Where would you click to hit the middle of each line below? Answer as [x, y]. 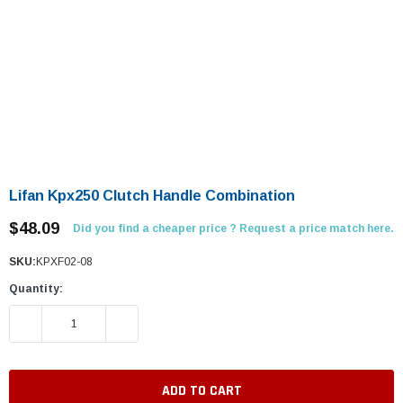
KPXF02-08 [64, 262]
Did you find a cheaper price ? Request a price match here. [233, 228]
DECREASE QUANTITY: [74, 323]
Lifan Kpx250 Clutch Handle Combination [152, 196]
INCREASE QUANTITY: [169, 323]
